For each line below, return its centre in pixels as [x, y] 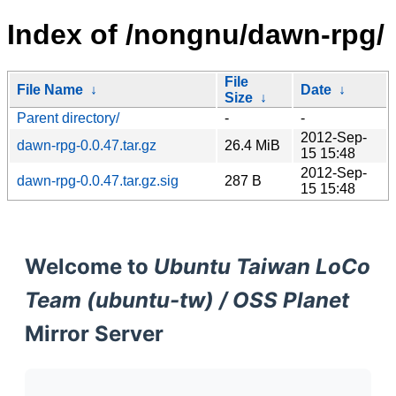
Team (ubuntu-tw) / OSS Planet [187, 300]
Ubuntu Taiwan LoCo [262, 266]
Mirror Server [94, 333]
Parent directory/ [68, 118]
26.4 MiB [252, 145]
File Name [50, 89]
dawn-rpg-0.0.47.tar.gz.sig [98, 180]
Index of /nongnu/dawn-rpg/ [196, 35]
